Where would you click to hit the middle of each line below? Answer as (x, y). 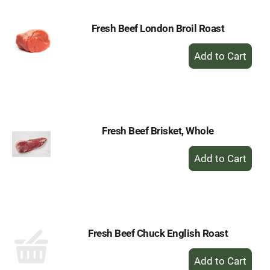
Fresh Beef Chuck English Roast (158, 233)
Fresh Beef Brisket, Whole (158, 131)
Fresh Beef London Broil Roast (158, 28)
